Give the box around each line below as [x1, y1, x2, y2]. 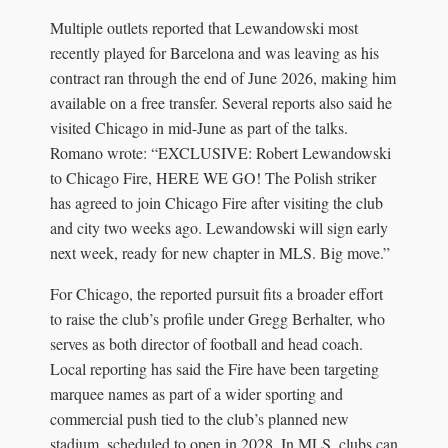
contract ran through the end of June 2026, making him [50, 66, 396, 88]
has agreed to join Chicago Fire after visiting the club [50, 191, 383, 213]
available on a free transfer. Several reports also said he [50, 91, 392, 113]
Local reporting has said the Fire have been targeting [50, 357, 379, 379]
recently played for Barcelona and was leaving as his [50, 41, 379, 63]
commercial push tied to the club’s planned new [50, 407, 349, 429]
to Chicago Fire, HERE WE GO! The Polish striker [50, 166, 376, 188]
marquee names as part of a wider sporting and [50, 382, 343, 404]
